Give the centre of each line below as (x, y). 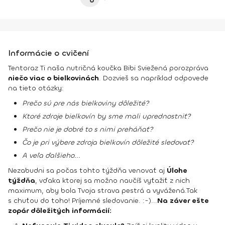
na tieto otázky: (36, 88)
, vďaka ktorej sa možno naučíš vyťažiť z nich (113, 181)
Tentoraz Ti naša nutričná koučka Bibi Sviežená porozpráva (108, 68)
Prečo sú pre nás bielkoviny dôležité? (86, 103)
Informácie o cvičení (48, 53)
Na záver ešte (183, 201)
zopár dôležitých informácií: (61, 211)
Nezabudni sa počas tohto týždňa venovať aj (87, 171)
